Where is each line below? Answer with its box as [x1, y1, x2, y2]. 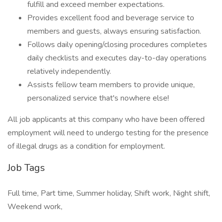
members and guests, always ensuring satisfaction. [27, 26, 201, 37]
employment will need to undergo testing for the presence [7, 127, 209, 138]
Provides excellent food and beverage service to [27, 12, 194, 23]
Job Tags [7, 161, 45, 174]
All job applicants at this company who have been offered [7, 114, 205, 125]
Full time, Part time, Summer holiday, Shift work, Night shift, [7, 188, 210, 199]
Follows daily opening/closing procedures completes [27, 39, 207, 50]
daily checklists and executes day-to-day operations [27, 53, 207, 63]
